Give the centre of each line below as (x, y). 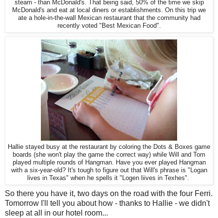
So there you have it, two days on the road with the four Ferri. (109, 194)
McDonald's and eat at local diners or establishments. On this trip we (109, 10)
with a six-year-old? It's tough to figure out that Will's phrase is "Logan (109, 170)
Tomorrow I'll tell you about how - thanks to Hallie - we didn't (107, 203)
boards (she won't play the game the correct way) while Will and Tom (109, 155)
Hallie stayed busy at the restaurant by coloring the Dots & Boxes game (109, 147)
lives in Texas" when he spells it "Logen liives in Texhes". (109, 178)
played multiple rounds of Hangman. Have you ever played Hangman (109, 163)
